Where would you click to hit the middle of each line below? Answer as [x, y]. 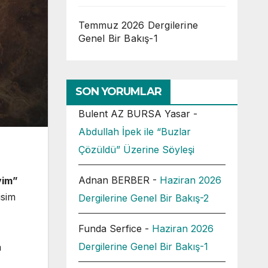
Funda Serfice [110, 229]
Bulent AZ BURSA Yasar [134, 114]
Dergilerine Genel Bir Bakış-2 [143, 198]
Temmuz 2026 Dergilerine [138, 25]
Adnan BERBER [114, 180]
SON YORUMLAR [118, 92]
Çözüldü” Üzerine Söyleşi [136, 150]
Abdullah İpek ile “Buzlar [134, 132]
